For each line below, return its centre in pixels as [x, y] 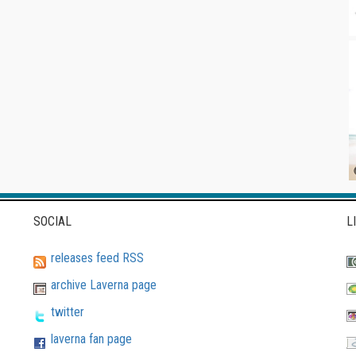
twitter [68, 312]
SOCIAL [53, 222]
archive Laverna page [104, 285]
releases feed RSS [98, 258]
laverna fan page [92, 339]
